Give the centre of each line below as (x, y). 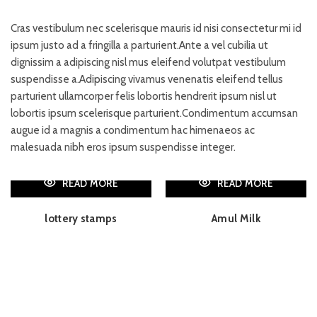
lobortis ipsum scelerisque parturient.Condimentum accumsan (154, 113)
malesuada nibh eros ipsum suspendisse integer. (123, 147)
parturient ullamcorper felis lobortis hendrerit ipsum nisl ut (144, 96)
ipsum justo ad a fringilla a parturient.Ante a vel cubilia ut (139, 45)
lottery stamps (81, 218)
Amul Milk (236, 218)
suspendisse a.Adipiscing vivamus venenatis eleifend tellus (147, 79)
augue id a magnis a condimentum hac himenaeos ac (133, 130)
